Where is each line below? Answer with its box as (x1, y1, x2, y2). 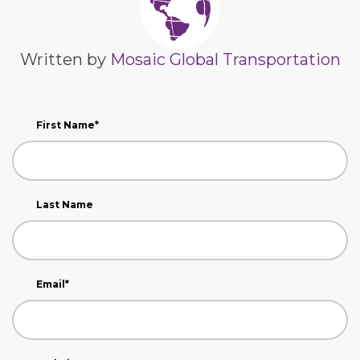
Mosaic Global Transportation (109, 49, 341, 69)
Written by (19, 49, 110, 69)
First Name (36, 118, 95, 131)
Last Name (36, 198, 93, 211)
